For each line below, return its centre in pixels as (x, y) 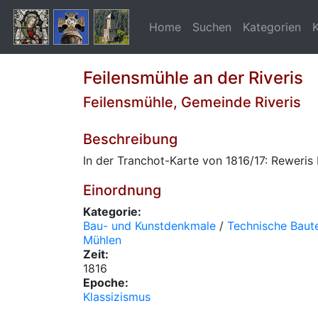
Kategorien (272, 27)
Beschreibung (130, 139)
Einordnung (122, 190)
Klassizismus (117, 297)
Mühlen (102, 240)
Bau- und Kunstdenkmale (149, 226)
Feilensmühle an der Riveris (193, 78)
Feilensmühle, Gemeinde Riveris (192, 102)
